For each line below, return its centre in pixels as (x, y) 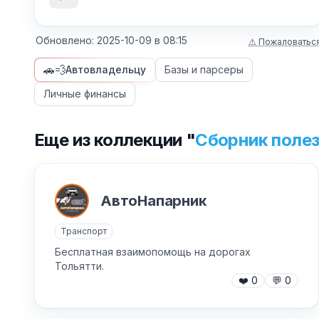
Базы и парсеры (204, 69)
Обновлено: (66, 40)
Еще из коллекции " (115, 140)
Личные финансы (85, 94)
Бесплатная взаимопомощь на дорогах (153, 252)
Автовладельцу (106, 69)
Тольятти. (79, 266)
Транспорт (84, 231)
